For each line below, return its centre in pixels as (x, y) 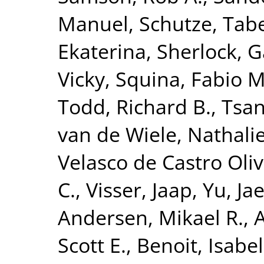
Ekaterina (102, 51)
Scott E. (92, 245)
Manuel (93, 23)
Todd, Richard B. (134, 106)
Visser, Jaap (139, 189)
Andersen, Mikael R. (151, 217)
